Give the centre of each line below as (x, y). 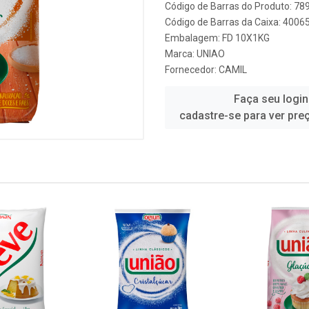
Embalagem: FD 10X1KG (217, 38)
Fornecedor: (192, 70)
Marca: (181, 54)
